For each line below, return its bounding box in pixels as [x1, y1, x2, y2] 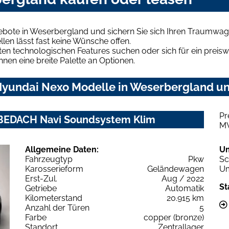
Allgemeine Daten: [25, 144, 99, 154]
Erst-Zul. [25, 173, 57, 184]
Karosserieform [25, 164, 83, 174]
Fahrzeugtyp [25, 154, 73, 164]
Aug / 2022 [162, 173, 204, 184]
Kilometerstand [25, 193, 82, 203]
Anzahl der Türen [25, 202, 89, 213]
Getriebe [25, 183, 57, 193]
